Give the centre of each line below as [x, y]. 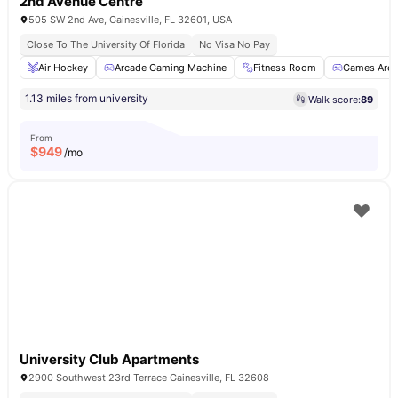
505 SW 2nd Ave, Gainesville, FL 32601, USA [130, 20]
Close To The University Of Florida [106, 44]
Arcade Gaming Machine [171, 68]
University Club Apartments [109, 359]
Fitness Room [285, 68]
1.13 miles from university [87, 98]
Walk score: [334, 99]
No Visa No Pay [235, 44]
